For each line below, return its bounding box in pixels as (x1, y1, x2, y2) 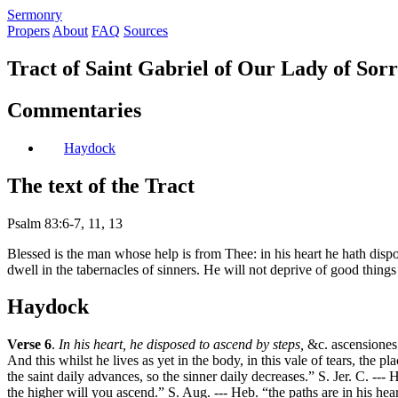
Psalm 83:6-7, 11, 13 (7, 215, 123, 231)
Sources (123, 23, 168, 38)
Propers (7, 23, 50, 38)
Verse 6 (7, 337, 52, 353)
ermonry (15, 7, 62, 22)
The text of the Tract (7, 173, 195, 197)
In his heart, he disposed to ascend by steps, (59, 337, 304, 353)
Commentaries (7, 98, 141, 122)
